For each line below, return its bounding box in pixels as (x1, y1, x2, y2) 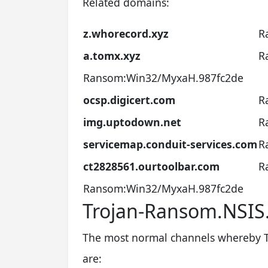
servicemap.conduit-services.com (83, 136, 257, 151)
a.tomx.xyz (83, 48, 141, 63)
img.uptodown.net (83, 114, 181, 129)
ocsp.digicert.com (83, 92, 175, 107)
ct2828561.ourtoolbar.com (83, 159, 220, 173)
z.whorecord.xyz (83, 26, 169, 41)
